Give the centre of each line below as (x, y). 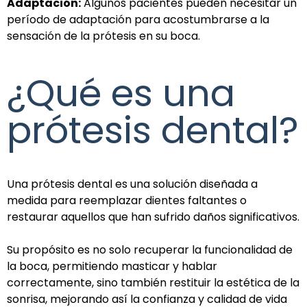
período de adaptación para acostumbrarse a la (138, 19)
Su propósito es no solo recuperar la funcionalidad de (150, 249)
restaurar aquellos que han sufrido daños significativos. (153, 217)
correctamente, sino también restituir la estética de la (153, 282)
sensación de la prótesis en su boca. (103, 36)
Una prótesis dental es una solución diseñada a (132, 184)
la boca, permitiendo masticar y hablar (112, 266)
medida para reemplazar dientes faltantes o (127, 200)
